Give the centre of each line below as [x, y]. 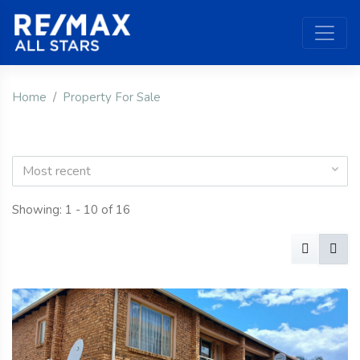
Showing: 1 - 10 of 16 [71, 210]
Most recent [57, 172]
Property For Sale [112, 98]
